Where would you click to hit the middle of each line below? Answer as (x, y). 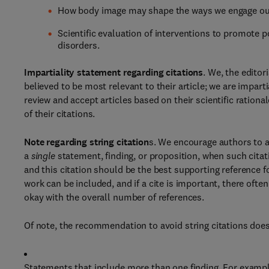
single (43, 156)
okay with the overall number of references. (114, 197)
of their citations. (60, 113)
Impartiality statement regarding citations (114, 72)
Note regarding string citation (86, 142)
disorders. (79, 45)
